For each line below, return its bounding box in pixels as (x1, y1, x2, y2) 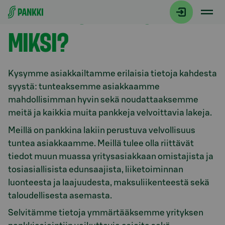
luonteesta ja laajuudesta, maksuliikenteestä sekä (8, 178, 209, 187)
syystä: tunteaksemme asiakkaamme (8, 82, 160, 91)
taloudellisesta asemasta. (8, 191, 112, 200)
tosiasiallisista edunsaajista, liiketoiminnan (8, 165, 183, 174)
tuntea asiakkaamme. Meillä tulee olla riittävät (8, 139, 194, 148)
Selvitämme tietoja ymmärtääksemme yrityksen (8, 208, 203, 217)
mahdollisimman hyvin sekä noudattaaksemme (8, 95, 198, 104)
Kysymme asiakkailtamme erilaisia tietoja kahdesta (8, 69, 217, 78)
